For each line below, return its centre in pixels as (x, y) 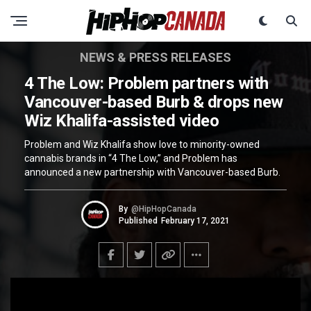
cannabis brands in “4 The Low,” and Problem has (131, 158)
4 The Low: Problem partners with (146, 83)
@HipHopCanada (164, 209)
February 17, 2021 (195, 220)
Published (138, 220)
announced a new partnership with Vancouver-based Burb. (152, 172)
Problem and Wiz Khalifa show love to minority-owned (142, 144)
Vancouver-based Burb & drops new (154, 102)
